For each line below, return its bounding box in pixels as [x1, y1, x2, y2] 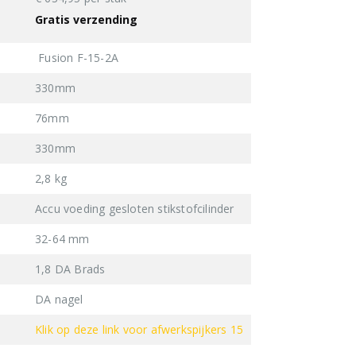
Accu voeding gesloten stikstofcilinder [35, 200, 234, 216]
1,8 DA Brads [35, 261, 106, 277]
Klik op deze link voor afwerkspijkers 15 [35, 321, 243, 337]
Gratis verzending [35, 11, 137, 27]
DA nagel [35, 291, 83, 307]
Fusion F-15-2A [35, 49, 118, 65]
